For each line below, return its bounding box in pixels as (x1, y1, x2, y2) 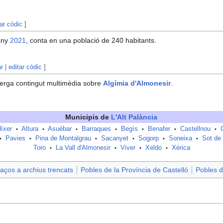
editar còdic (8, 63, 42, 71)
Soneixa (168, 135, 192, 142)
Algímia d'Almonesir (103, 79, 171, 88)
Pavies (5, 135, 25, 142)
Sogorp (138, 135, 159, 142)
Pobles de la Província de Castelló (80, 166, 188, 174)
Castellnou (180, 125, 211, 133)
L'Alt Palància (111, 113, 157, 121)
